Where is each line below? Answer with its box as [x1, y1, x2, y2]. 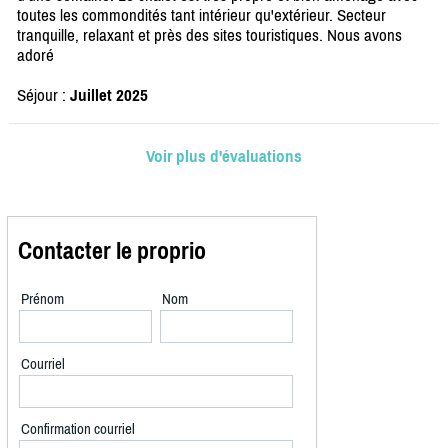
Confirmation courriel [21, 420, 135, 438]
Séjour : [17, 85, 70, 106]
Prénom [21, 290, 64, 308]
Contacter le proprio [18, 237, 206, 265]
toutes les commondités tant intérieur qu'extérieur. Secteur [17, 5, 386, 26]
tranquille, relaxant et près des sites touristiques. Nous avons [17, 25, 402, 46]
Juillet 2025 [70, 85, 148, 106]
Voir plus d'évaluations [146, 146, 302, 167]
